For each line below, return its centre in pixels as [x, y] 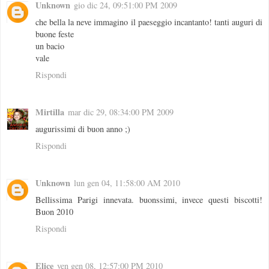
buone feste [55, 34]
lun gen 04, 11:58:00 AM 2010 [127, 183]
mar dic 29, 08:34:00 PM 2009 [121, 112]
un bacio [50, 46]
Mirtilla [50, 112]
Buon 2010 [54, 212]
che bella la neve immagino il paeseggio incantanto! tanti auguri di [149, 22]
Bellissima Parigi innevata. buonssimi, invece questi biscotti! [149, 200]
